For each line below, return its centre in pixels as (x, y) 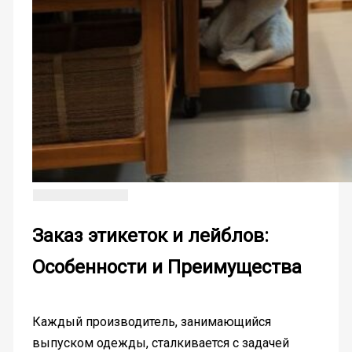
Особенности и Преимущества (167, 267)
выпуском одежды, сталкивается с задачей (160, 343)
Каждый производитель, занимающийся (151, 321)
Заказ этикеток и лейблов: (150, 235)
